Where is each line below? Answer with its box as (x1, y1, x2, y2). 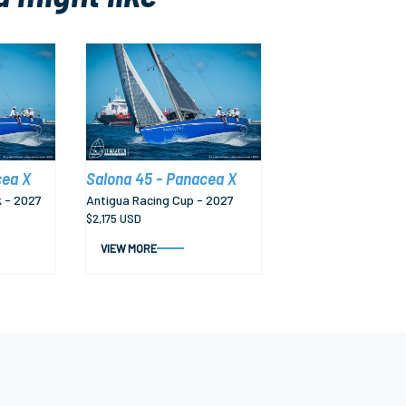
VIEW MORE (101, 242, 157, 256)
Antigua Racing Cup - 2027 (86, 191, 234, 208)
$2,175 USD (86, 211, 141, 227)
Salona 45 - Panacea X (86, 168, 237, 189)
